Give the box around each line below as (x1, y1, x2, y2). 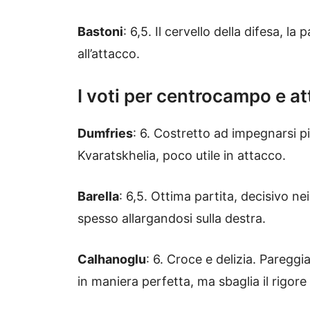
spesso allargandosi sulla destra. (77, 211, 266, 226)
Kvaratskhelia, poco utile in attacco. (77, 148, 286, 163)
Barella (77, 189, 119, 204)
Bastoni (77, 24, 123, 39)
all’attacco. (77, 46, 140, 62)
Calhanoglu (77, 252, 146, 267)
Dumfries (77, 126, 133, 141)
